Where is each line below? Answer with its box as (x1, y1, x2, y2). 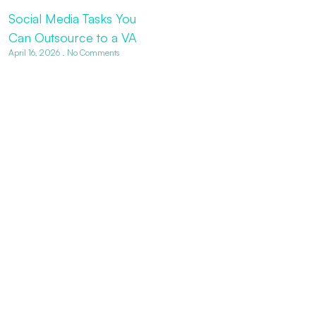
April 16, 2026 (8, 47, 62, 59)
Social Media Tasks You (8, 11, 136, 27)
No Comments (64, 47, 119, 59)
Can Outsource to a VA (8, 30, 137, 46)
